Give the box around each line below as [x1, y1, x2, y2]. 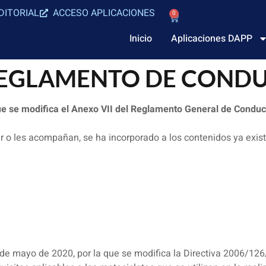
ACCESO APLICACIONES [53, 6, 156, 20]
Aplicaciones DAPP [171, 31, 252, 46]
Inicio [129, 31, 152, 46]
